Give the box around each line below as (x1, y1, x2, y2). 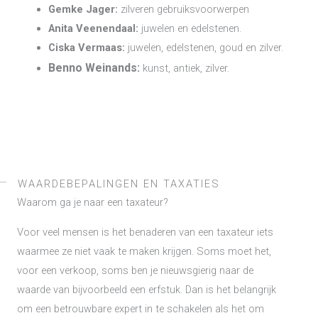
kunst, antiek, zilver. (142, 61, 229, 75)
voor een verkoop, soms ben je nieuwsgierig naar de (17, 263, 253, 277)
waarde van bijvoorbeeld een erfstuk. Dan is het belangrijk (17, 283, 276, 296)
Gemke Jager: (48, 2, 118, 16)
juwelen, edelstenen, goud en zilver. (127, 40, 283, 54)
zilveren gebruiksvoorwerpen (117, 2, 249, 16)
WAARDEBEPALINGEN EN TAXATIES (18, 177, 220, 190)
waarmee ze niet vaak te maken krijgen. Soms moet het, (17, 244, 271, 258)
